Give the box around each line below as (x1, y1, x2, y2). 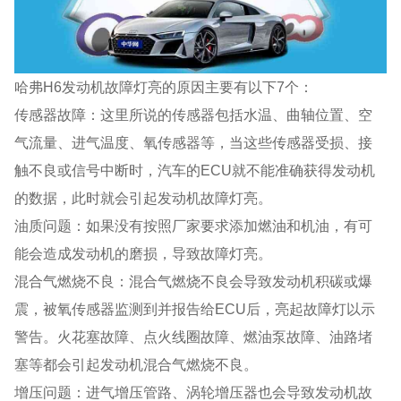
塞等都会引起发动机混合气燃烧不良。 (14, 355, 259, 372)
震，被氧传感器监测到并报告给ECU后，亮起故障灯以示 (14, 300, 376, 317)
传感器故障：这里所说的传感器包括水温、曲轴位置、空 (14, 106, 373, 123)
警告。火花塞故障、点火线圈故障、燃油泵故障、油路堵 (14, 328, 373, 345)
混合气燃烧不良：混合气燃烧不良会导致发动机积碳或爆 (14, 272, 373, 289)
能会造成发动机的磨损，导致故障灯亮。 (14, 244, 273, 261)
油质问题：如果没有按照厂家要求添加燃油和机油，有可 (14, 217, 373, 234)
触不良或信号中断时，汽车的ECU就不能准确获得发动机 (14, 161, 376, 178)
